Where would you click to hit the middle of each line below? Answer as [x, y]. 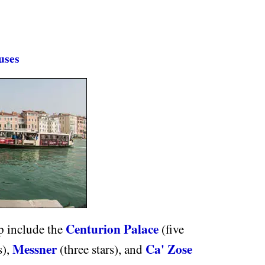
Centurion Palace [112, 229]
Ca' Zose [169, 249]
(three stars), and [101, 249]
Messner [35, 249]
